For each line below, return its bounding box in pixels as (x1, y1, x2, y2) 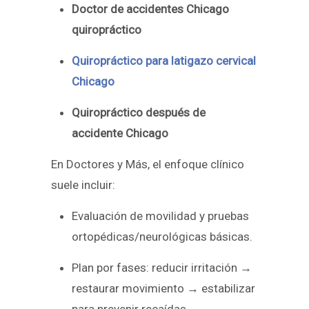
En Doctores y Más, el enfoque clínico (51, 157, 244, 172)
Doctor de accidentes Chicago (72, 2, 229, 17)
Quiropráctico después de (72, 106, 206, 120)
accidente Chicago (72, 126, 168, 141)
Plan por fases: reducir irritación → (72, 261, 252, 275)
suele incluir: (51, 178, 115, 192)
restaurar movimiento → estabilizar (72, 281, 255, 296)
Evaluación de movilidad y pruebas (72, 209, 249, 223)
